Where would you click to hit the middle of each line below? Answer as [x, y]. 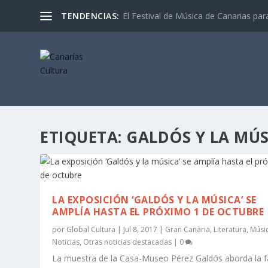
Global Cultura [91, 229]
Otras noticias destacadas [128, 242]
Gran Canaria [188, 229]
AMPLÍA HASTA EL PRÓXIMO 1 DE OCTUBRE [158, 212]
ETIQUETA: [83, 137]
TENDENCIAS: [90, 16]
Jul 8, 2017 [141, 229]
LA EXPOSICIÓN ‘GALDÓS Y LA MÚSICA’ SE [154, 200]
